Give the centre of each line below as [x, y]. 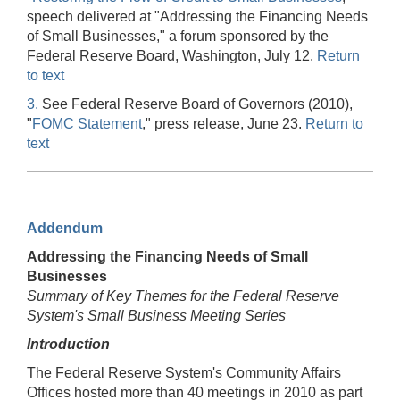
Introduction [68, 344]
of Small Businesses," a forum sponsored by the [178, 36]
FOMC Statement [87, 123]
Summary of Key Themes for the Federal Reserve [183, 296]
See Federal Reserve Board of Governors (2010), [196, 104]
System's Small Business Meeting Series [156, 315]
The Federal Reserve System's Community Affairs [184, 372]
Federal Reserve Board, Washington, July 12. [172, 55]
